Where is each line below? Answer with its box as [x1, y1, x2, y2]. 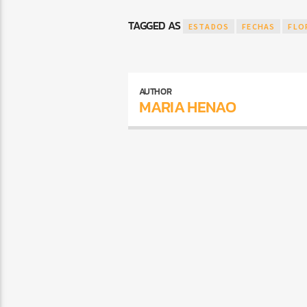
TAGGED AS [127, 17, 183, 34]
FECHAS [242, 21, 275, 32]
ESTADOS [188, 21, 230, 32]
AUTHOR [138, 85, 172, 99]
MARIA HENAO [138, 95, 236, 119]
